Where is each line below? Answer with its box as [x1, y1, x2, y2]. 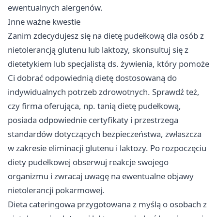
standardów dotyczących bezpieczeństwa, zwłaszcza [8, 128, 201, 139]
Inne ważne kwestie [8, 15, 80, 27]
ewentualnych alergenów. [8, 1, 103, 13]
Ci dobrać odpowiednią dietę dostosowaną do [8, 72, 177, 83]
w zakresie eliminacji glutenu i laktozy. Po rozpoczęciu [8, 142, 206, 154]
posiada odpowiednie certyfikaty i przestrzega [8, 114, 178, 125]
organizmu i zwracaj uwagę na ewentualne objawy [8, 170, 194, 182]
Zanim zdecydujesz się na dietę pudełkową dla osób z [8, 30, 204, 41]
